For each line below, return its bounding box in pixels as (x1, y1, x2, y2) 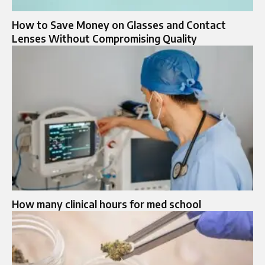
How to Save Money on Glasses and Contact (12, 18, 226, 32)
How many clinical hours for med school (12, 198, 201, 211)
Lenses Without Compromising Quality (12, 32, 197, 46)
